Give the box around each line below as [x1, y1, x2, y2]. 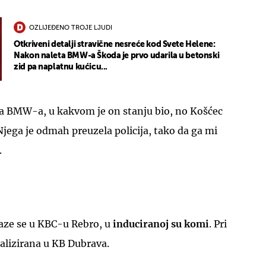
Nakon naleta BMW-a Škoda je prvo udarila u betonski [14, 52, 220, 61]
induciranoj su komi [113, 217, 209, 230]
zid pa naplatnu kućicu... [14, 63, 107, 72]
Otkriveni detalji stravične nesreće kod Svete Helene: [14, 40, 216, 49]
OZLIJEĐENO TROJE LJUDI [29, 24, 113, 31]
